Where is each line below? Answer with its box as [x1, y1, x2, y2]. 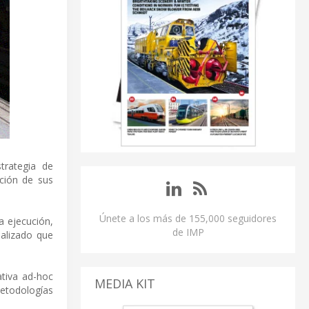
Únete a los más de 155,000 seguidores [99, 212, 277, 226]
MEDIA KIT [94, 275, 155, 292]
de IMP [172, 226, 204, 239]
